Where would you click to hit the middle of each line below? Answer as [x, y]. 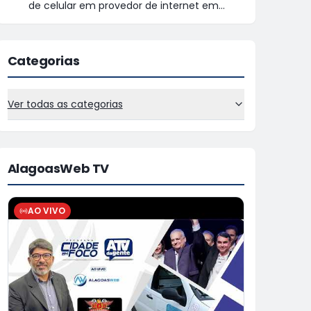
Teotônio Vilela [64, 19]
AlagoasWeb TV [58, 168]
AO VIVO [46, 211]
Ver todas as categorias [65, 104]
